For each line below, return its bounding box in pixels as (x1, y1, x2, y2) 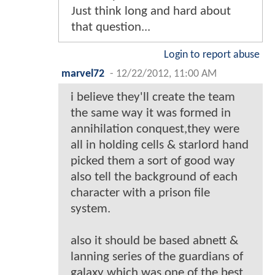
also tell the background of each (71, 170, 238, 184)
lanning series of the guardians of (71, 250, 243, 263)
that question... (71, 20, 150, 34)
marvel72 (61, 68, 104, 79)
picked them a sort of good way (71, 154, 235, 168)
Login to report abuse (164, 49, 260, 60)
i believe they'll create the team (71, 90, 235, 104)
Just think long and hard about (71, 4, 231, 18)
